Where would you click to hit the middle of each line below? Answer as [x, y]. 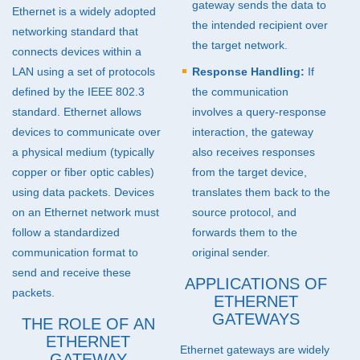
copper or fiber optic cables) [83, 172]
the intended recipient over [260, 25]
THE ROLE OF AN [88, 324]
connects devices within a [77, 51]
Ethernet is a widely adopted [84, 11]
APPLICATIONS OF [256, 284]
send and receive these [72, 272]
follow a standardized [66, 232]
